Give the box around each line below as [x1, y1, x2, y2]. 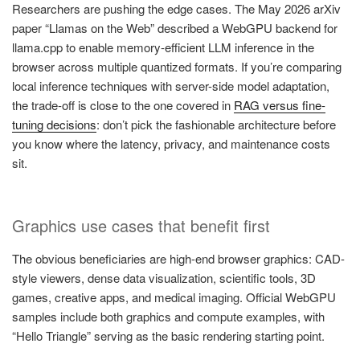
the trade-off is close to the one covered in [12, 96, 234, 113]
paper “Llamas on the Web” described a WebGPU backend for [12, 18, 337, 36]
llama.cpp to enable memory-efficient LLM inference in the [12, 38, 314, 55]
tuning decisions [12, 115, 96, 133]
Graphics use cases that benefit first [12, 214, 270, 238]
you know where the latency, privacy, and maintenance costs [12, 134, 330, 152]
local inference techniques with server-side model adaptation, [12, 76, 329, 94]
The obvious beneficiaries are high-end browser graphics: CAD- [12, 250, 345, 268]
